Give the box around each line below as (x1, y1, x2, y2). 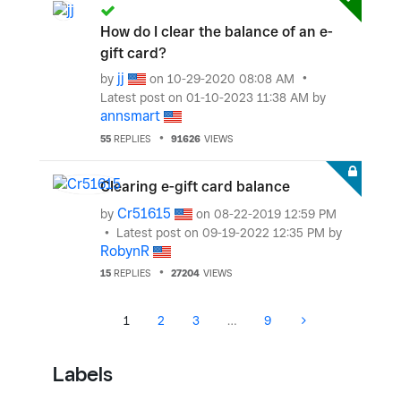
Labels (53, 362, 113, 386)
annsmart (100, 107, 160, 124)
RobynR (100, 242, 149, 260)
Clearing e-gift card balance (100, 178, 290, 196)
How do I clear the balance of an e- (100, 23, 333, 40)
